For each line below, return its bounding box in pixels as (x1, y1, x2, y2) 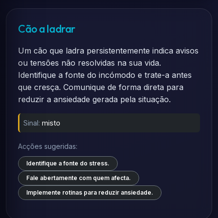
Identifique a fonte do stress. (26, 160, 109, 167)
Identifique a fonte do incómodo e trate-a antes (18, 70, 192, 80)
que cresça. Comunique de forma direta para (18, 82, 183, 92)
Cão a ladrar (18, 22, 75, 36)
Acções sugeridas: (18, 142, 77, 150)
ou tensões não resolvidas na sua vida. (18, 58, 161, 68)
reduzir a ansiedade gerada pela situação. (18, 94, 171, 104)
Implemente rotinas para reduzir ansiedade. (26, 189, 153, 196)
